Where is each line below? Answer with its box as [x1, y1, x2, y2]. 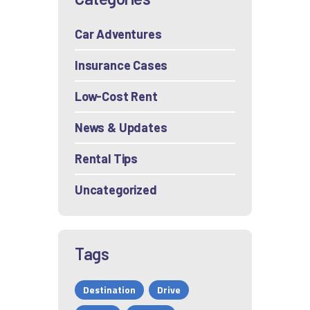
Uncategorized [75, 182, 157, 198]
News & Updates [75, 120, 167, 136]
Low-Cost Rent [75, 89, 158, 104]
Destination [83, 282, 136, 298]
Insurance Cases [75, 57, 168, 73]
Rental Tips [75, 151, 138, 167]
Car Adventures [75, 26, 162, 42]
